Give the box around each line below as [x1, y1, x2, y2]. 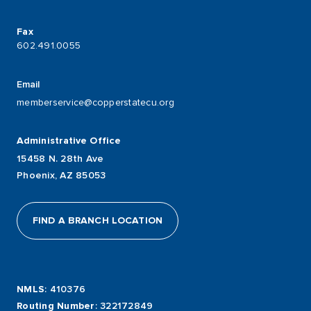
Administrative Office [17, 135, 121, 147]
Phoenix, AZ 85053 [17, 171, 106, 181]
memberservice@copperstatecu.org [17, 96, 174, 108]
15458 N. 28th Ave [17, 154, 104, 165]
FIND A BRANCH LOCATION [32, 215, 163, 227]
